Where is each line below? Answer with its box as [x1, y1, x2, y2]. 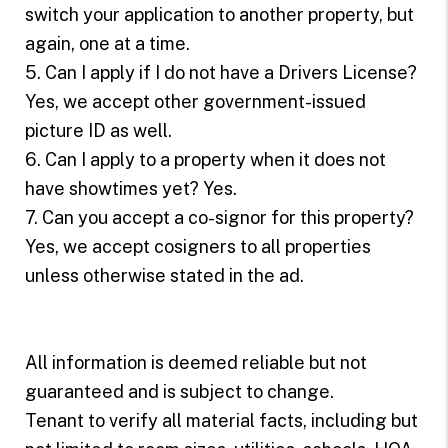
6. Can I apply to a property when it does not [24, 148, 386, 170]
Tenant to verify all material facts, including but [24, 409, 418, 431]
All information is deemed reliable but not [24, 351, 367, 373]
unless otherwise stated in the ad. [24, 264, 304, 286]
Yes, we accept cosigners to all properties [24, 235, 371, 257]
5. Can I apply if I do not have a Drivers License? [24, 61, 417, 83]
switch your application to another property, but [24, 3, 414, 25]
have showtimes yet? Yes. [24, 177, 237, 199]
